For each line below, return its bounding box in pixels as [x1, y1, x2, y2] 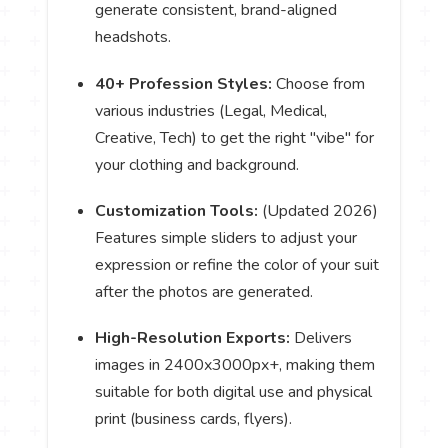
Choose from [272, 72, 366, 95]
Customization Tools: [95, 199, 259, 222]
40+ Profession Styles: [95, 72, 273, 95]
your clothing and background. [95, 153, 300, 176]
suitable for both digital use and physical [95, 380, 373, 403]
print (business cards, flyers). [95, 407, 293, 430]
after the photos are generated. [95, 280, 314, 303]
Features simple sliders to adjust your [95, 226, 358, 249]
